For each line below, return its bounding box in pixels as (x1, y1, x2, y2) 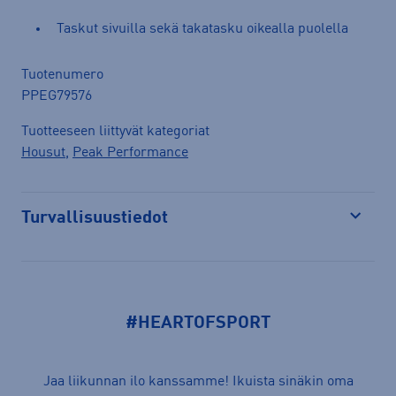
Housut (21, 145, 65, 160)
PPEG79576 (21, 88, 92, 103)
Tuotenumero (21, 67, 103, 82)
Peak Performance (72, 145, 188, 160)
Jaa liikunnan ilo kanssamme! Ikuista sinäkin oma (42, 374, 354, 389)
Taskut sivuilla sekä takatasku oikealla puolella (57, 21, 348, 36)
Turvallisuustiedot (21, 209, 168, 227)
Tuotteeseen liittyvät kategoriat (21, 124, 209, 139)
